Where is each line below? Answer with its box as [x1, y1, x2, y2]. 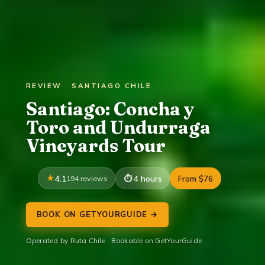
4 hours [133, 173, 162, 183]
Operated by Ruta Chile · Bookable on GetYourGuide [25, 236, 202, 245]
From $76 [178, 173, 214, 183]
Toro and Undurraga [25, 115, 211, 138]
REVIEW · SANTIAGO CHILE [25, 81, 152, 90]
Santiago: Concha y [25, 97, 195, 120]
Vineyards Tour [25, 134, 166, 157]
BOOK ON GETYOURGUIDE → [36, 209, 158, 219]
